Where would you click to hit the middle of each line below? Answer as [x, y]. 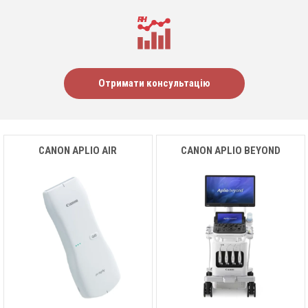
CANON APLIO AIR [78, 150]
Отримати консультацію [154, 84]
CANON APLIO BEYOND [230, 150]
